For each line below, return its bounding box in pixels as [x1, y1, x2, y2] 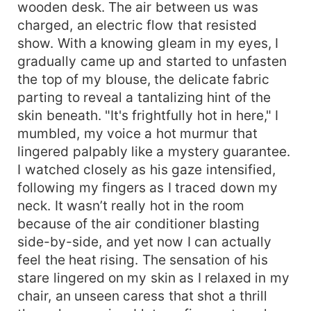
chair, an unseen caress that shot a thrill [17, 287, 268, 304]
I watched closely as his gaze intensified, [17, 160, 276, 178]
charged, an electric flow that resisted [17, 16, 258, 33]
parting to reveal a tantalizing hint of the [17, 88, 271, 106]
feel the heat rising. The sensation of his [17, 251, 269, 268]
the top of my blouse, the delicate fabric [17, 70, 270, 87]
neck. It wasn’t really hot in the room [17, 196, 245, 214]
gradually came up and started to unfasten [17, 52, 287, 69]
